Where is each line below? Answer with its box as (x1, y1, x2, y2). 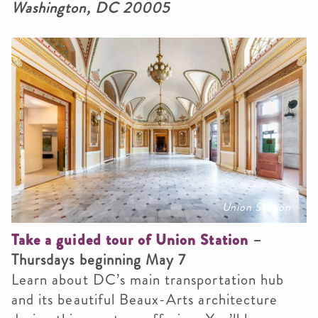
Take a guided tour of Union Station (11, 229, 248, 251)
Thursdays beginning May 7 (11, 248, 187, 270)
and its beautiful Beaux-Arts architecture (11, 288, 278, 310)
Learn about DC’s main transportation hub (11, 268, 284, 290)
